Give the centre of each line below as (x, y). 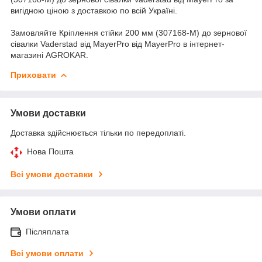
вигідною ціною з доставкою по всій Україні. (94, 10)
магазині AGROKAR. (49, 55)
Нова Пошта (50, 151)
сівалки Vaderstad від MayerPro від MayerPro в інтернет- (118, 44)
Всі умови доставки (52, 174)
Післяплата (47, 231)
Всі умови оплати (47, 253)
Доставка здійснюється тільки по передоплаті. (98, 132)
